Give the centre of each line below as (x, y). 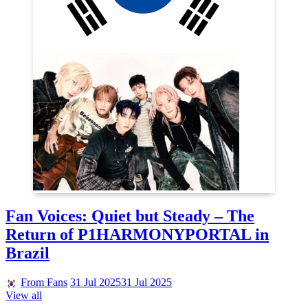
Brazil (27, 253)
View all (24, 295)
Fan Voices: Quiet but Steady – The (130, 216)
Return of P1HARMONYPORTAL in (137, 234)
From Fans (44, 282)
